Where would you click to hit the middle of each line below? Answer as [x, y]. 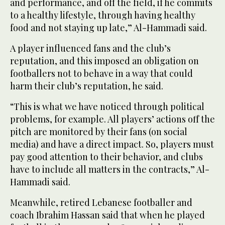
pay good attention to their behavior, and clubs [106, 157]
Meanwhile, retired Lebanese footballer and [101, 203]
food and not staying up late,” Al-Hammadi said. [108, 28]
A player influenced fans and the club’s [90, 48]
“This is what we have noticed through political [107, 107]
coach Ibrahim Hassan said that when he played [107, 215]
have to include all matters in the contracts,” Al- [110, 170]
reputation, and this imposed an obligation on [104, 61]
